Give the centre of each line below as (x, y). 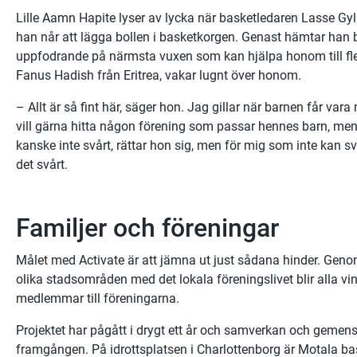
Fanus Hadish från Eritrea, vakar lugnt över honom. (159, 75)
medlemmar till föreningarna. (98, 298)
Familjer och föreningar (147, 228)
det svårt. (42, 164)
